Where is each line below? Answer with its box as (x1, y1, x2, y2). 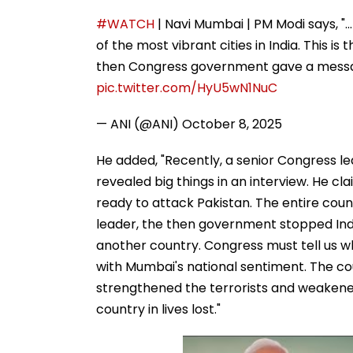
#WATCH (96, 14, 154, 33)
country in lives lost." (96, 299, 221, 318)
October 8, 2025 (182, 114, 282, 133)
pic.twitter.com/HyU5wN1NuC (96, 78, 277, 97)
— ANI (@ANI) (96, 114, 182, 133)
